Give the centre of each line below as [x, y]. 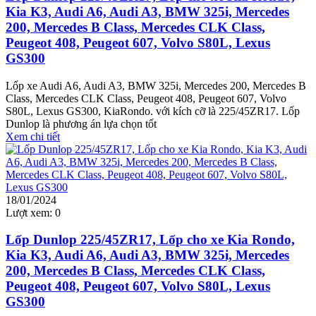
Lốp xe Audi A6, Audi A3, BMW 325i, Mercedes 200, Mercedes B [156, 85]
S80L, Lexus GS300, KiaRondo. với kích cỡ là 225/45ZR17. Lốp [153, 111]
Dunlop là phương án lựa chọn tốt [81, 123]
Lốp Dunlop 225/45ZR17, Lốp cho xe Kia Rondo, [150, 240]
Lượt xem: [29, 212]
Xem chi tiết [33, 136]
